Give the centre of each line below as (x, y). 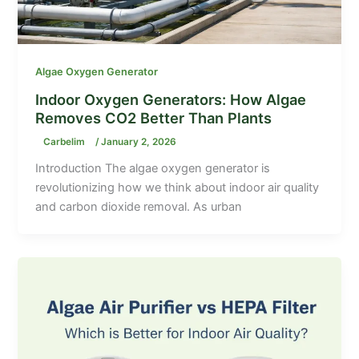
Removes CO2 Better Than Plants (154, 117)
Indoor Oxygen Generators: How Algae (171, 99)
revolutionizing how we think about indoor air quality (177, 188)
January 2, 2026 (139, 142)
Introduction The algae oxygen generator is (153, 169)
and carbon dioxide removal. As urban (139, 207)
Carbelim (66, 142)
